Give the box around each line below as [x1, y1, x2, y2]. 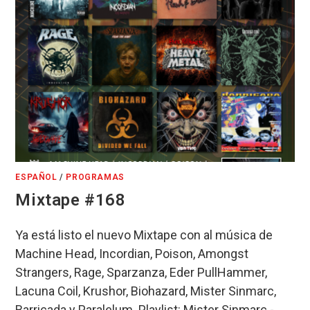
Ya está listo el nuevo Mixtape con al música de [15, 227, 273, 242]
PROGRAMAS [66, 172, 125, 182]
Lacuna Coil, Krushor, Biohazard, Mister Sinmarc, [15, 283, 277, 298]
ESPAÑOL [15, 172, 57, 182]
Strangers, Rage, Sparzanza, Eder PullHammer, [15, 264, 268, 280]
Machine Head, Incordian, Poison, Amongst [15, 246, 249, 261]
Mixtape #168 [15, 190, 126, 210]
